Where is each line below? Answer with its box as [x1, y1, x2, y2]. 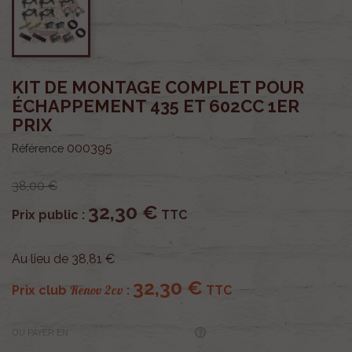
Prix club [12, 282, 70, 298]
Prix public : [12, 207, 88, 222]
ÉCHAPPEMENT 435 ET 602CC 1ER [12, 95, 299, 116]
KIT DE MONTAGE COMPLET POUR [12, 76, 304, 97]
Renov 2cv [70, 281, 123, 298]
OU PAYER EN [12, 328, 68, 338]
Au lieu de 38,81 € [12, 251, 115, 266]
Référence [12, 141, 64, 155]
